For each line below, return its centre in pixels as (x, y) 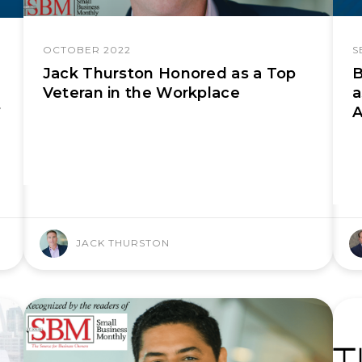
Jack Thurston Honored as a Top (169, 74)
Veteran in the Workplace (141, 93)
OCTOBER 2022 (86, 50)
